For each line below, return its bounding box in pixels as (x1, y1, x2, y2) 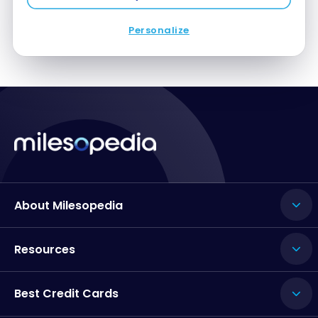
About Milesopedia (14, 197, 123, 214)
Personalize (128, 23, 190, 37)
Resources (14, 241, 75, 258)
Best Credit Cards (14, 285, 119, 302)
